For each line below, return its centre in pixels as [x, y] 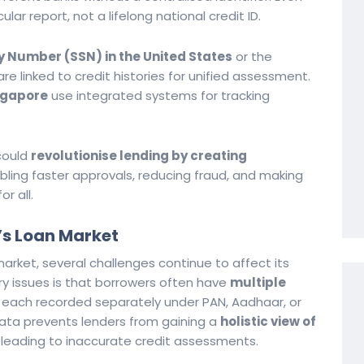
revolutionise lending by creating [139, 156]
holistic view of [268, 321]
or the [252, 56]
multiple [258, 282]
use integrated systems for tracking [159, 95]
